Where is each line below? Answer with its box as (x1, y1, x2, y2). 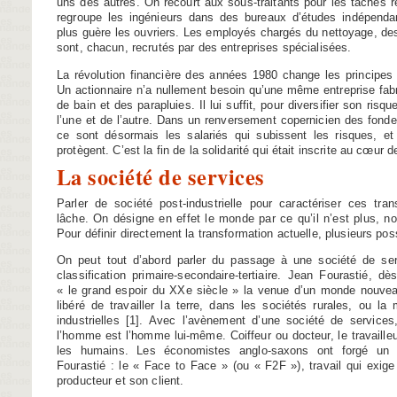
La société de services (57, 160, 265, 192)
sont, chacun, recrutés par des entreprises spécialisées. (57, 41, 352, 55)
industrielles (57, 314, 120, 328)
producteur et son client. (57, 374, 184, 388)
